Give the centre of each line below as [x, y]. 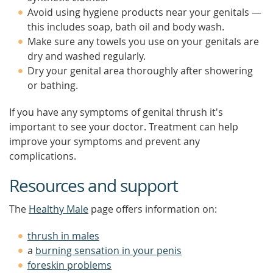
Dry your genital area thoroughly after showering [140, 71]
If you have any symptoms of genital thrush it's [116, 112]
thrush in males [63, 236]
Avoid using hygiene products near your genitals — [144, 12]
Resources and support [94, 186]
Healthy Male [58, 209]
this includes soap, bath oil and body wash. [126, 27]
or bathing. [53, 85]
